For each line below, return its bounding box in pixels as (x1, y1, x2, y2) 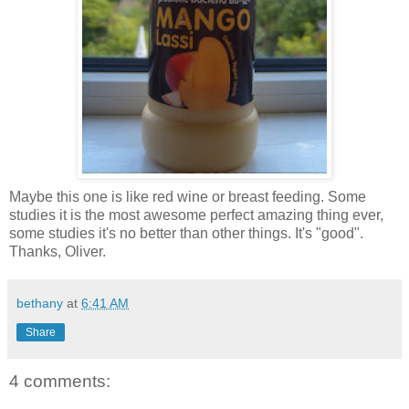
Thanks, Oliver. (9, 243, 106, 259)
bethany (16, 295, 63, 310)
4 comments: (9, 371, 110, 391)
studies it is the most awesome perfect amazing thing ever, (9, 206, 383, 223)
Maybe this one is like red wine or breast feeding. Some (9, 188, 366, 204)
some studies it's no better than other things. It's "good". (9, 225, 363, 241)
